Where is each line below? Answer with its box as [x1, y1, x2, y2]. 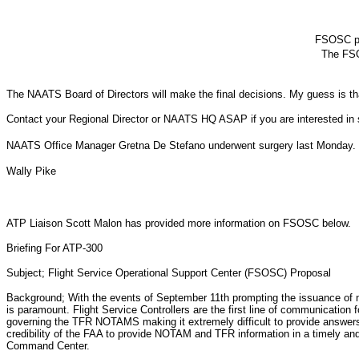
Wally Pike [6, 165, 56, 177]
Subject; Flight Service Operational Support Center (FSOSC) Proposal [6, 267, 331, 279]
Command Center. [6, 340, 90, 352]
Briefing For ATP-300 [6, 242, 103, 254]
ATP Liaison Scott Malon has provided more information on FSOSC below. [6, 217, 351, 229]
